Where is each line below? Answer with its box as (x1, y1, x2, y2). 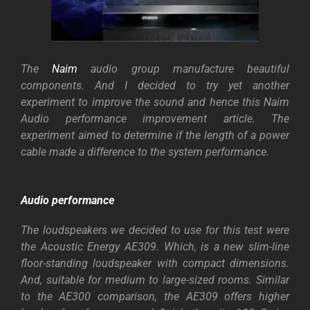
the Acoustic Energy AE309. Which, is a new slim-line (21, 240, 289, 253)
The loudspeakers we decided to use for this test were (21, 224, 289, 237)
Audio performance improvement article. (21, 112, 271, 125)
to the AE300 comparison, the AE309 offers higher (21, 290, 289, 303)
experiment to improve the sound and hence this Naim (21, 95, 289, 109)
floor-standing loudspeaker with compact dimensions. (21, 257, 289, 270)
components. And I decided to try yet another (21, 79, 289, 92)
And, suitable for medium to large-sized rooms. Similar (21, 273, 289, 286)
